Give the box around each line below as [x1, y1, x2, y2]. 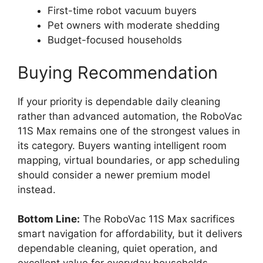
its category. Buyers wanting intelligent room [18, 139, 227, 151]
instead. [18, 183, 56, 195]
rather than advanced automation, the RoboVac [18, 110, 242, 122]
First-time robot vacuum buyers [48, 5, 197, 17]
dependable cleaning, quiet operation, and [18, 242, 218, 255]
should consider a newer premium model [18, 168, 210, 181]
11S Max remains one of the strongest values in [18, 124, 240, 137]
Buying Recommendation [18, 62, 218, 83]
